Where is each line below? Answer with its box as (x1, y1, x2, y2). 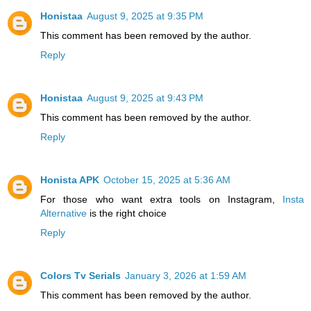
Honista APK (40, 174, 99, 185)
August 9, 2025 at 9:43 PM (87, 92, 203, 103)
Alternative (40, 207, 87, 219)
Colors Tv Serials (40, 269, 121, 281)
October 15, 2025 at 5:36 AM (103, 174, 230, 185)
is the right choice (87, 207, 167, 219)
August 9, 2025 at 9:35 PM (87, 10, 203, 22)
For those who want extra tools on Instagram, (40, 193, 283, 205)
